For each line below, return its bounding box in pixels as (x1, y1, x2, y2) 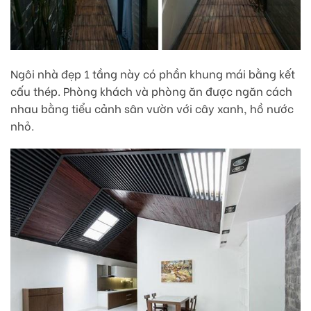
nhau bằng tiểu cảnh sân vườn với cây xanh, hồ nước (10, 99, 294, 116)
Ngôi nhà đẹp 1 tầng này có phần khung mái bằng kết (10, 65, 295, 81)
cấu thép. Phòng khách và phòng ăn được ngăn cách (10, 82, 292, 99)
